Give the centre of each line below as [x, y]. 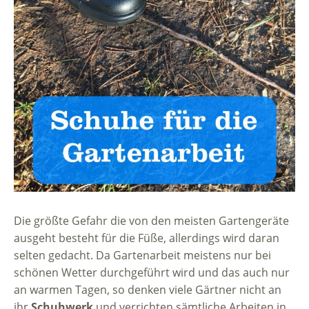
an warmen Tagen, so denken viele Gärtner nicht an [148, 290]
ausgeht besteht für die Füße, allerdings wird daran [147, 238]
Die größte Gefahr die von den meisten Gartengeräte [151, 221]
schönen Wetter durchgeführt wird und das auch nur [152, 273]
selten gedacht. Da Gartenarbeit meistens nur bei [142, 256]
